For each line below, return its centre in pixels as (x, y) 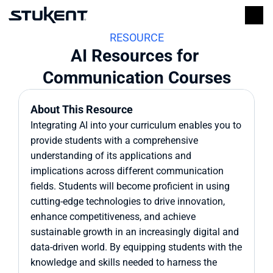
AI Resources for (134, 56)
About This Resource (82, 109)
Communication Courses (136, 78)
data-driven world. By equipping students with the (136, 247)
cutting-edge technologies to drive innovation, (128, 201)
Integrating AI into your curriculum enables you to (136, 125)
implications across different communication (127, 171)
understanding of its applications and (111, 156)
